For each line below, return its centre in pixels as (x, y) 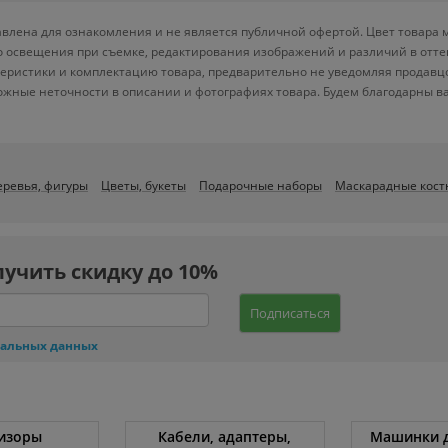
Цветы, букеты (143, 185)
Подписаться (290, 313)
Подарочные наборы (260, 185)
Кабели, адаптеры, (225, 436)
